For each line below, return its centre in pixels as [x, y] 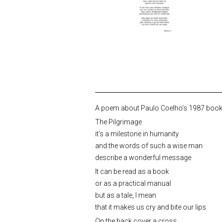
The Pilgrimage [118, 122]
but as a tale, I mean [126, 195]
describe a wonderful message [143, 157]
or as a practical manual [133, 183]
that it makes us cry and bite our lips [151, 207]
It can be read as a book [132, 171]
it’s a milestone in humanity [137, 134]
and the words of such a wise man [149, 145]
